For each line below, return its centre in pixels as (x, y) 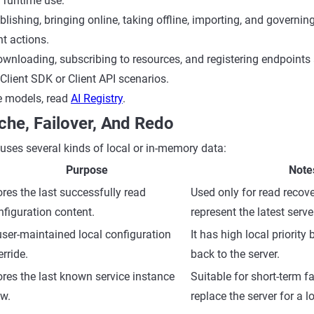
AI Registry (97, 98)
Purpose (87, 170)
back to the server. (235, 254)
